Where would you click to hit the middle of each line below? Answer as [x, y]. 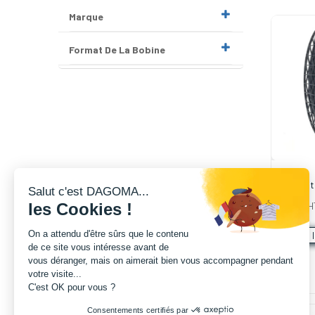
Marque [86, 16]
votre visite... [55, 274]
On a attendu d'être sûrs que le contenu [108, 234]
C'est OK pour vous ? [72, 287]
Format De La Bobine [117, 49]
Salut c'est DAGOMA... [89, 192]
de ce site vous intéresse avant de [98, 247]
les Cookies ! [80, 209]
